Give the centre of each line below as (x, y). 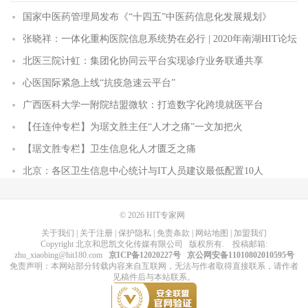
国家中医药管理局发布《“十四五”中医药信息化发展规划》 (147, 16)
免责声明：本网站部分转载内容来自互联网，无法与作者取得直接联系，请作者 (154, 266)
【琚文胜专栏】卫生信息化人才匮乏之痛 (109, 148)
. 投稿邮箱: (245, 244)
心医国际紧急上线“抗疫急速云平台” (99, 82)
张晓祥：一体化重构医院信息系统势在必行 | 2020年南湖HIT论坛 (160, 38)
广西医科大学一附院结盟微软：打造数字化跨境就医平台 (143, 104)
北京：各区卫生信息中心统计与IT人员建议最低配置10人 (143, 170)
